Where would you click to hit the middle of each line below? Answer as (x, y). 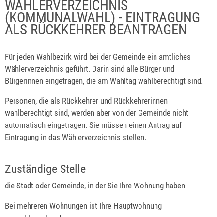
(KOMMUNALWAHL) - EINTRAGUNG (102, 17)
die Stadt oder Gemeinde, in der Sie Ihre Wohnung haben (95, 186)
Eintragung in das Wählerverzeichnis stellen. (76, 137)
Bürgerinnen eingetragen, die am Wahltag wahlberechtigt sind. (104, 81)
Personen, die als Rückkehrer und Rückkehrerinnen (86, 101)
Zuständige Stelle (45, 169)
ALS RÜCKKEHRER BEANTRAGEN (96, 30)
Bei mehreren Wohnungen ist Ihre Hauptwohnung (83, 206)
